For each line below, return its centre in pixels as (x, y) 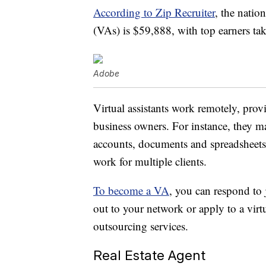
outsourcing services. (141, 226)
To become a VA (131, 191)
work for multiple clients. (150, 161)
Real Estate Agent (149, 255)
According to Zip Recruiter (154, 12)
